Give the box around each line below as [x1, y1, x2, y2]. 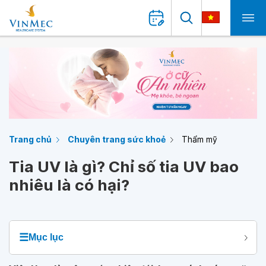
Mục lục [28, 232, 64, 242]
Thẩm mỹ [182, 134, 217, 144]
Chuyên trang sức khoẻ [68, 134, 166, 144]
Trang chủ [9, 134, 52, 144]
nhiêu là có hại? [9, 176, 129, 194]
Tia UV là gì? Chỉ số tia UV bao [9, 157, 239, 176]
